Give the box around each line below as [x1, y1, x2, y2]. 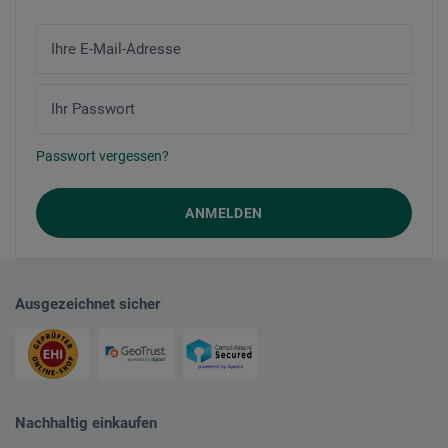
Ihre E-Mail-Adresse [51, 40, 181, 58]
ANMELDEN [185, 205, 263, 221]
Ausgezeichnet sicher [15, 295, 160, 313]
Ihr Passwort [51, 100, 135, 118]
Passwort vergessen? [36, 148, 169, 164]
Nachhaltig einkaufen [15, 414, 157, 432]
